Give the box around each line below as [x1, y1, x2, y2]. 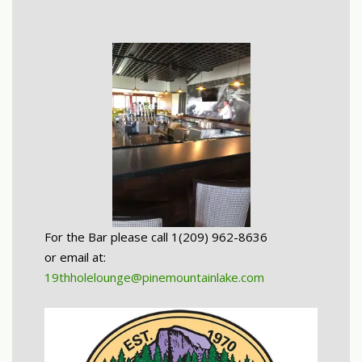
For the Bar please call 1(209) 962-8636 [44, 228, 267, 245]
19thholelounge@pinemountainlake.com [44, 268, 264, 285]
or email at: [44, 248, 106, 265]
